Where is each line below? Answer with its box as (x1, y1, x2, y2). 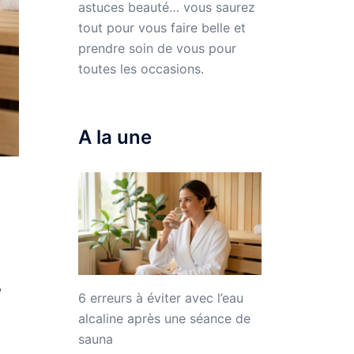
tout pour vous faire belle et (77, 19, 246, 36)
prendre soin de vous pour (77, 40, 236, 56)
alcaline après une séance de (77, 311, 250, 327)
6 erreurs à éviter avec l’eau (77, 290, 243, 307)
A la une (77, 125, 152, 149)
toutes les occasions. (77, 60, 204, 77)
